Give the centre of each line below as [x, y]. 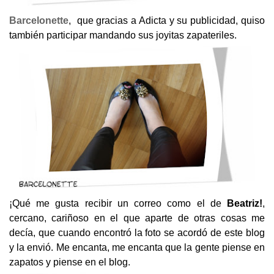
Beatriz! [245, 204]
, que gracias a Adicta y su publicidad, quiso [167, 20]
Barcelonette [39, 20]
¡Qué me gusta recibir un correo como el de [118, 204]
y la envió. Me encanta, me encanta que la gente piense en [137, 248]
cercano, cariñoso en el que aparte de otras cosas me [137, 218]
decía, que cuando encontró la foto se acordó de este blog [137, 233]
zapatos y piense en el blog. [70, 262]
